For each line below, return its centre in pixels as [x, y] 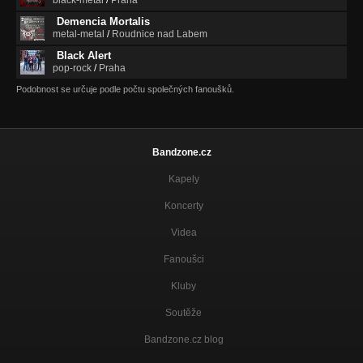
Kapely [184, 179]
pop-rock [72, 68]
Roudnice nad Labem [160, 34]
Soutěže [184, 312]
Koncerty [184, 205]
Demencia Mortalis [103, 21]
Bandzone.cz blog [184, 339]
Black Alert [84, 55]
